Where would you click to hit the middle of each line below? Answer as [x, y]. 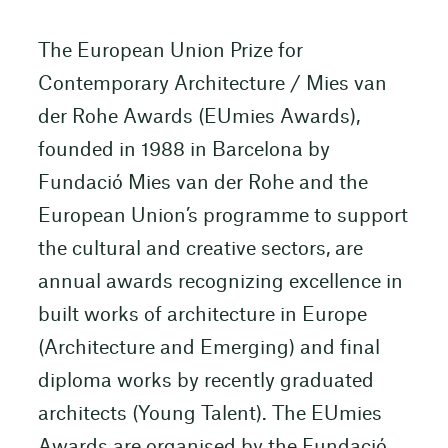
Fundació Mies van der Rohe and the [202, 184]
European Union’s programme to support [222, 217]
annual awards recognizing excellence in [220, 283]
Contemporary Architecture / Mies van [212, 85]
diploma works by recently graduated [205, 382]
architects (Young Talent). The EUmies [209, 415]
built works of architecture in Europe [202, 316]
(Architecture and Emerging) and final [208, 349]
